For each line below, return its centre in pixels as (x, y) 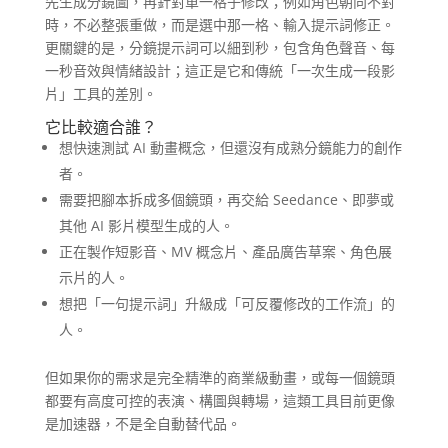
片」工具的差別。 (100, 94)
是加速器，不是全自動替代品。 (142, 424)
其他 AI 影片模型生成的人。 (146, 226)
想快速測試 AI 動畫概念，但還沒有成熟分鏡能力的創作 (230, 148)
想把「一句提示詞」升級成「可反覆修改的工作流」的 (226, 304)
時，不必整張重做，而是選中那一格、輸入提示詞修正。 (219, 25)
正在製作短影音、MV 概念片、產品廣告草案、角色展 (225, 252)
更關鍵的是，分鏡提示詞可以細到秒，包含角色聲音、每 (219, 48)
